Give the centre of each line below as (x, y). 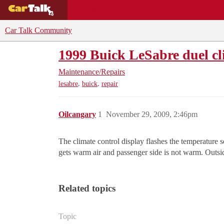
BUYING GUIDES (103, 10)
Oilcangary (77, 114)
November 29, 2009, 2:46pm (152, 114)
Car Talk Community (38, 30)
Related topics (87, 188)
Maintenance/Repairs (92, 72)
